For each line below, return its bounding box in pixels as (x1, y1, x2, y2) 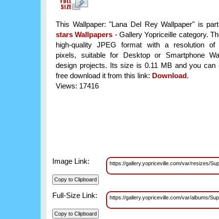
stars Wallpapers (56, 30, 113, 39)
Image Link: (52, 157, 89, 166)
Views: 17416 (56, 82, 99, 90)
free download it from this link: (56, 71, 152, 80)
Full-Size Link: (52, 191, 97, 199)
